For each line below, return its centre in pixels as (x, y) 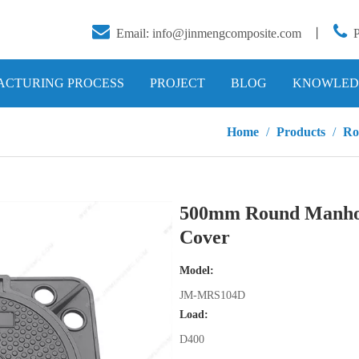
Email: (134, 33)
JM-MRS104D (212, 295)
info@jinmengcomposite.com (227, 33)
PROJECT (177, 83)
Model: (196, 270)
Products (301, 131)
